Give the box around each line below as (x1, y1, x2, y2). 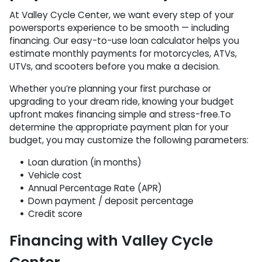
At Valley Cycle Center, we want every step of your (9, 9, 234, 21)
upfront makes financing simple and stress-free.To (9, 108, 231, 120)
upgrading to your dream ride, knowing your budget (9, 95, 234, 108)
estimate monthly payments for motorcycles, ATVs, (9, 47, 237, 60)
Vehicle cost (28, 169, 82, 181)
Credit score (28, 208, 82, 220)
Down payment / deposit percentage (28, 195, 194, 207)
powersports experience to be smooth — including (9, 22, 229, 34)
